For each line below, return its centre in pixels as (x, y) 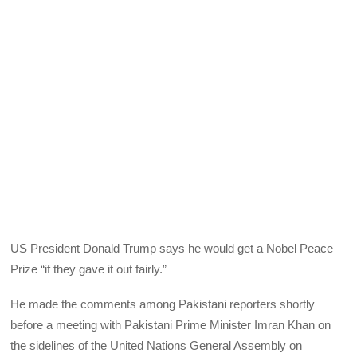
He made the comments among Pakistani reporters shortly (163, 304)
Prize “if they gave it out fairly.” (89, 269)
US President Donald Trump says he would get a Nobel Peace (172, 248)
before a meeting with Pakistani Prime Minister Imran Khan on (171, 324)
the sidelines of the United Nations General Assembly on (157, 345)
